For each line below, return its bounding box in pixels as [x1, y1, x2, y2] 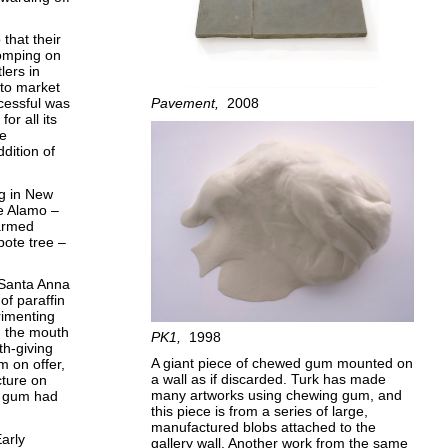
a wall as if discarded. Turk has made [151, 371, 387, 388]
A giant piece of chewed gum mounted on [151, 355, 414, 372]
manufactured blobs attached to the [151, 419, 377, 436]
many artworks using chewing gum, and [151, 387, 403, 404]
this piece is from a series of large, [151, 403, 369, 420]
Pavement [151, 94, 216, 111]
